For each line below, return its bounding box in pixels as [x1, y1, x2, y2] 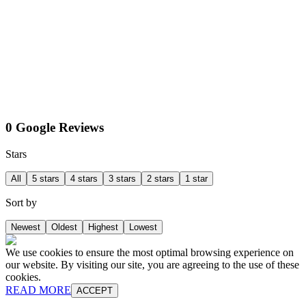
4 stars [70, 173, 98, 184]
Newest [11, 221, 40, 232]
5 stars [32, 173, 59, 184]
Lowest [129, 221, 157, 232]
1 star [185, 173, 208, 184]
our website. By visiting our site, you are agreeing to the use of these [5, 258, 299, 270]
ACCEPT [76, 285, 113, 296]
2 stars [147, 173, 174, 184]
